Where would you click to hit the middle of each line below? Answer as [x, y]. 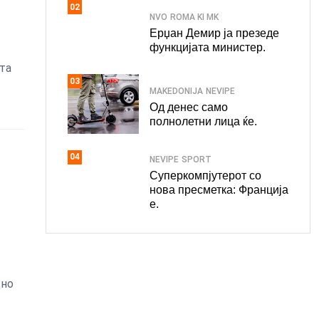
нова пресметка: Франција [219, 190]
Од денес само [189, 107]
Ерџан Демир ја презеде [214, 33]
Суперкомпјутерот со [205, 176]
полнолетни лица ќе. [203, 121]
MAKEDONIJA [176, 91]
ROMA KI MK [194, 17]
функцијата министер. [208, 47]
